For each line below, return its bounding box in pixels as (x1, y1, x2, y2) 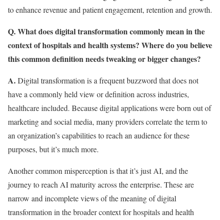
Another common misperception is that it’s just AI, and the (8, 165, 188, 176)
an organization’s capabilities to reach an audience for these (8, 130, 190, 140)
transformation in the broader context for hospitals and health (8, 207, 194, 217)
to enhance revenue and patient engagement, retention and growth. (8, 4, 212, 15)
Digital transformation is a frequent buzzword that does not (16, 75, 198, 85)
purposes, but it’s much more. (8, 144, 99, 154)
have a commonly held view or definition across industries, (8, 89, 189, 99)
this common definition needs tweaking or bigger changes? (8, 53, 201, 64)
